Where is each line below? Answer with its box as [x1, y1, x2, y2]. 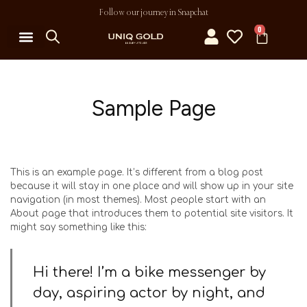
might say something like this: [10, 222, 147, 233]
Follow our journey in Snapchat [99, 8, 208, 17]
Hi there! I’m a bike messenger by [33, 264, 266, 280]
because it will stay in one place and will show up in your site [10, 181, 293, 192]
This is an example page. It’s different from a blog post [10, 167, 263, 178]
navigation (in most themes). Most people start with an [10, 195, 266, 206]
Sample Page [91, 95, 216, 121]
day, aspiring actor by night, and [33, 284, 265, 301]
